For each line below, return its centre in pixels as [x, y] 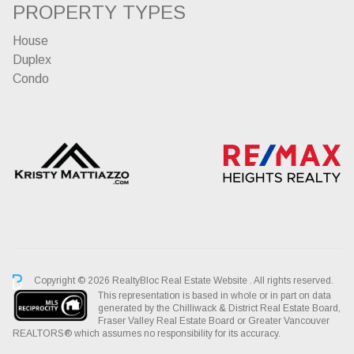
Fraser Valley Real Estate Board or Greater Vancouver [214, 320]
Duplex [32, 60]
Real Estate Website [205, 281]
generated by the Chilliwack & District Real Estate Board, [219, 308]
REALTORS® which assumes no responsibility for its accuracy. [147, 333]
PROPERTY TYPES [99, 13]
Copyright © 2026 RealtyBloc [96, 281]
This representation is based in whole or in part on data [215, 295]
